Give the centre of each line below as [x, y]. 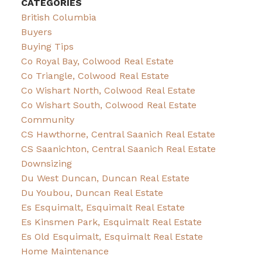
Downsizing [46, 164]
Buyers [36, 32]
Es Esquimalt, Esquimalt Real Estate [103, 208]
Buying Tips [47, 47]
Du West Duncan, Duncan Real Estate [105, 178]
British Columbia [58, 18]
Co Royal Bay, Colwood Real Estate [97, 61]
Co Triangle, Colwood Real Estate [95, 76]
